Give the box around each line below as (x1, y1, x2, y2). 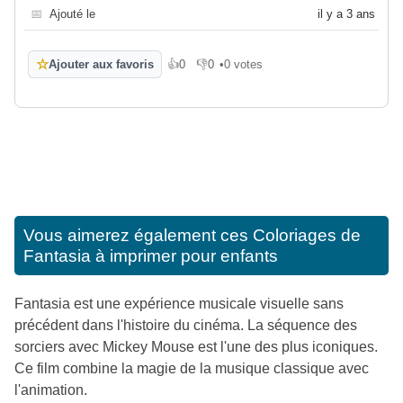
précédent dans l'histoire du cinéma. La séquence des (14, 318, 357, 334)
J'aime (167, 64, 201, 78)
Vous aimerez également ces (23, 226, 253, 246)
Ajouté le (49, 7, 95, 22)
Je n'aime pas (196, 64, 268, 78)
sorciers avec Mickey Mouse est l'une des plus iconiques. (14, 339, 378, 355)
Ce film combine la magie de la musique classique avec (14, 361, 369, 377)
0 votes (224, 58, 263, 72)
